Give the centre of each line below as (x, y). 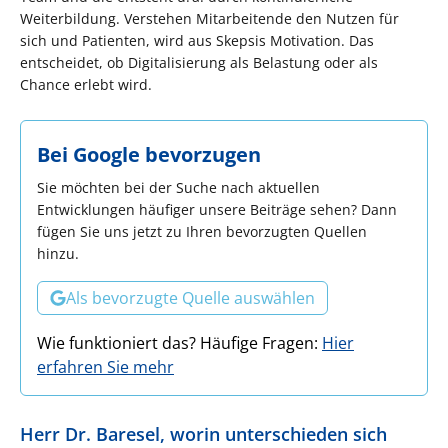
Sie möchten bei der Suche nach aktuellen (178, 187)
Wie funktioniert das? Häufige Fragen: (179, 342)
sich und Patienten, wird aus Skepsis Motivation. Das (197, 40)
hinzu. (58, 253)
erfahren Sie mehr (105, 366)
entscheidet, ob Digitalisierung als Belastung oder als (199, 62)
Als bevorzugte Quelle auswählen (190, 297)
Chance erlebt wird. (86, 84)
